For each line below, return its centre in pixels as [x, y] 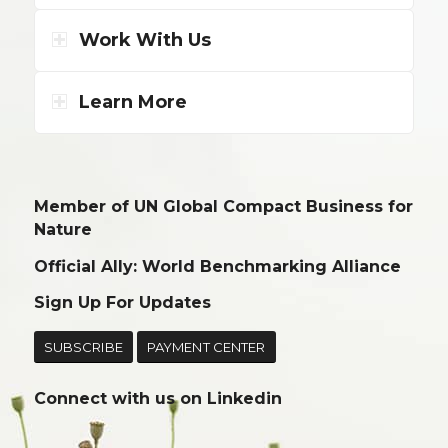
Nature [62, 230]
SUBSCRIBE [83, 347]
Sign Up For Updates [122, 303]
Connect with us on [120, 398]
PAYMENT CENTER [206, 347]
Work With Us [144, 39]
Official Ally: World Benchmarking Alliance [217, 266]
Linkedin [244, 398]
